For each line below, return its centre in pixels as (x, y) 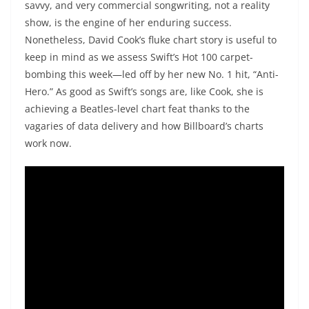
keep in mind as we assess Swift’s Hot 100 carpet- (139, 57)
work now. (48, 143)
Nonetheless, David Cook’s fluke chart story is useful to (151, 40)
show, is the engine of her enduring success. (128, 23)
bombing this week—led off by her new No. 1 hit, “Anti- (152, 74)
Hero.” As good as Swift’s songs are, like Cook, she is (144, 92)
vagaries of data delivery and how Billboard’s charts (144, 126)
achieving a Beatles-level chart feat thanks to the (137, 109)
